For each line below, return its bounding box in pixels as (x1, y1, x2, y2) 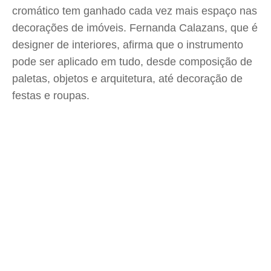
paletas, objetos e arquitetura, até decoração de (12, 73, 243, 85)
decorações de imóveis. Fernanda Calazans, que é (12, 22, 258, 34)
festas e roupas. (12, 90, 90, 102)
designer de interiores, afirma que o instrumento (12, 39, 243, 51)
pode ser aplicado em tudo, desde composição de (12, 56, 252, 68)
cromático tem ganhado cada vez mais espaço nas (12, 5, 257, 17)
